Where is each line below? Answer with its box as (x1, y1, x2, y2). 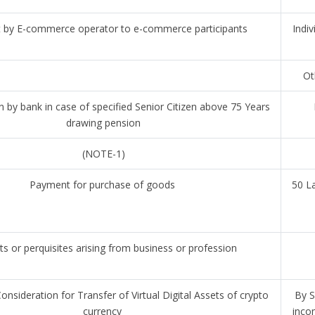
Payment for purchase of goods (29, 178, 178, 191)
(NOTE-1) (82, 147, 125, 160)
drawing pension (66, 116, 141, 129)
